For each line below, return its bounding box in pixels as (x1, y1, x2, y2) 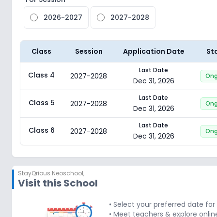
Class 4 (28, 70, 55, 80)
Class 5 (28, 98, 55, 108)
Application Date (123, 46, 185, 56)
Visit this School (18, 176, 98, 190)
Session (75, 46, 103, 56)
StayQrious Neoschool (18, 169, 83, 177)
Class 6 (28, 125, 55, 135)
